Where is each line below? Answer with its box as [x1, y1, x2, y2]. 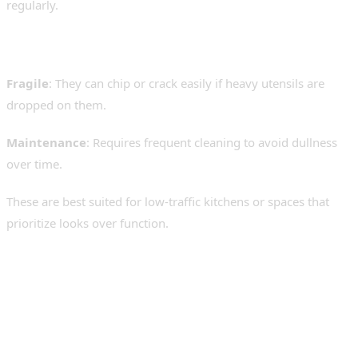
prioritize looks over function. [6, 215, 169, 232]
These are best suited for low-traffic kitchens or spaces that [6, 193, 329, 210]
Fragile [6, 75, 49, 92]
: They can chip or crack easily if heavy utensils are [49, 75, 324, 92]
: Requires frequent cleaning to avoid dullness [86, 134, 337, 151]
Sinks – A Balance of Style [6, 290, 309, 324]
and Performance [6, 321, 215, 355]
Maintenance [6, 134, 86, 151]
